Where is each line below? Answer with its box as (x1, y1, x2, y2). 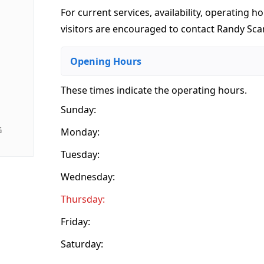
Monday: (61, 125, 100, 138)
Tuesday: (61, 147, 100, 161)
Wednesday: (61, 170, 115, 183)
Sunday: (61, 103, 97, 116)
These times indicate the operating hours (61, 83, 245, 97)
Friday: (61, 214, 91, 228)
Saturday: (61, 237, 104, 250)
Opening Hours (70, 54, 142, 68)
